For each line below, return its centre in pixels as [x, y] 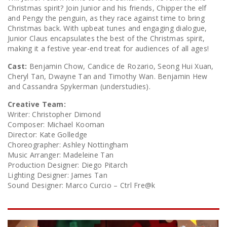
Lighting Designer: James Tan [58, 175]
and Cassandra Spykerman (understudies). [79, 87]
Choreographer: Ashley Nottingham [68, 145]
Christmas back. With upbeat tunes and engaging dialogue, [107, 28]
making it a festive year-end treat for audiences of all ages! [108, 49]
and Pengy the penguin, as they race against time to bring [106, 18]
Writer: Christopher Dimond [54, 115]
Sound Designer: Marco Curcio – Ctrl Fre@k [82, 185]
